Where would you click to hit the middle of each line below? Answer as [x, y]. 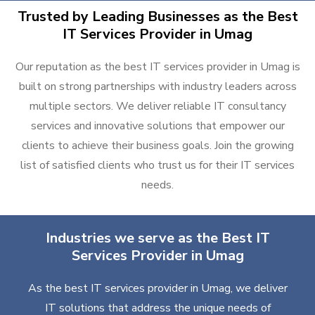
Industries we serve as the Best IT [157, 238]
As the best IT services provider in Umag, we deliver [157, 289]
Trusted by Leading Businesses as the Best [157, 17]
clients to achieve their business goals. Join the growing [157, 146]
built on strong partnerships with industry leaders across [157, 87]
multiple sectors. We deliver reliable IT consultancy [157, 107]
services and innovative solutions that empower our [157, 126]
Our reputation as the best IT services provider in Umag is [157, 67]
